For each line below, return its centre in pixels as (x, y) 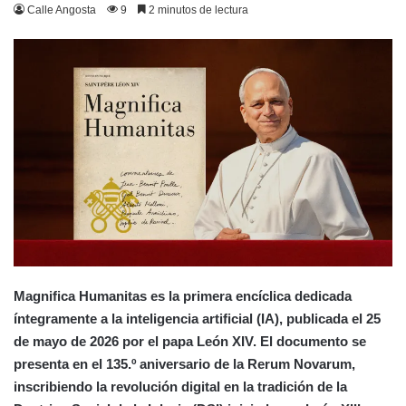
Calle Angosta (62, 10)
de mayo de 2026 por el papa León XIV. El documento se (190, 342)
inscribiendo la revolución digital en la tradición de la (180, 387)
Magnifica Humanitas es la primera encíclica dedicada (183, 296)
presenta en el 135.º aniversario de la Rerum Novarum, (184, 364)
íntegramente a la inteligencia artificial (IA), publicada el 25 (197, 319)
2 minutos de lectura (197, 10)
